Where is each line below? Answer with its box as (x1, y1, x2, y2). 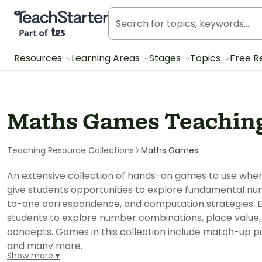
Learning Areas (71, 51, 142, 65)
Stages (149, 51, 183, 65)
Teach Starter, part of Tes (13, 10, 131, 22)
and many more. (7, 239, 82, 253)
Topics (190, 51, 223, 65)
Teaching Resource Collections (7, 144, 134, 156)
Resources (14, 51, 64, 65)
